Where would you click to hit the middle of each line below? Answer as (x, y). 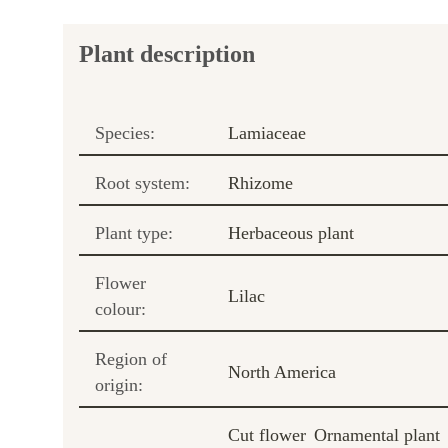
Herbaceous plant (291, 232)
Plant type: (134, 232)
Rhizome (260, 182)
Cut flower (267, 434)
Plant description (167, 53)
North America (282, 371)
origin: (119, 384)
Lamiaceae (267, 132)
